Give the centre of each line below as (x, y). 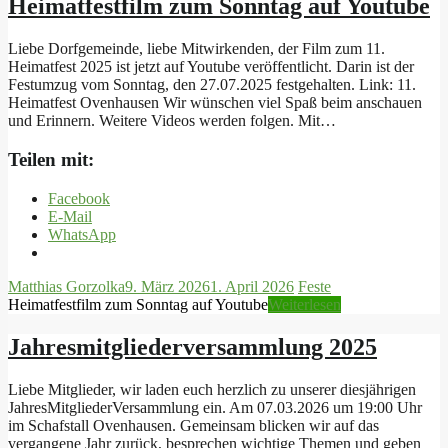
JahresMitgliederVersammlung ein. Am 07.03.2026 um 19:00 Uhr (215, 407)
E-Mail (70, 216)
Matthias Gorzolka (66, 286)
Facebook (79, 198)
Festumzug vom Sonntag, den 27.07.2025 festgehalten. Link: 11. (212, 85)
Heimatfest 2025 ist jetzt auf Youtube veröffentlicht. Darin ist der (211, 67)
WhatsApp (82, 234)
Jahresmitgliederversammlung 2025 (192, 346)
